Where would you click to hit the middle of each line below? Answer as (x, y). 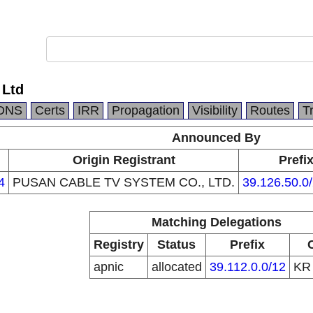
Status (176, 245)
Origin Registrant (124, 160)
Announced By (216, 138)
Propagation (146, 110)
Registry (118, 245)
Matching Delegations (216, 222)
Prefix (247, 245)
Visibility (215, 110)
